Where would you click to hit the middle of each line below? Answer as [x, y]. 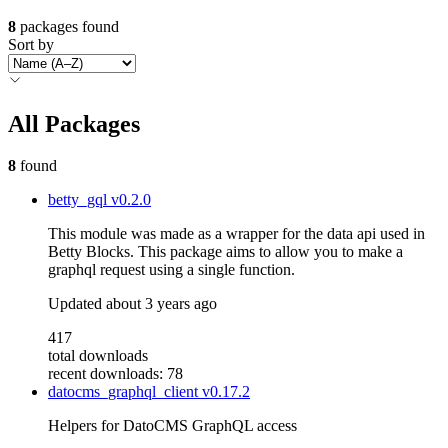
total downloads [98, 356]
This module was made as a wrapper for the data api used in [236, 234]
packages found [69, 26]
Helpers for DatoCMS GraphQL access [172, 426]
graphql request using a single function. [171, 270]
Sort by [31, 44]
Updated [77, 304]
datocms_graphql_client [125, 392]
